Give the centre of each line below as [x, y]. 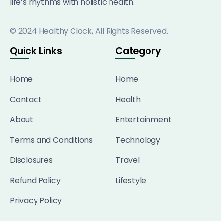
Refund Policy [35, 181]
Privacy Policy [36, 201]
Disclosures [31, 160]
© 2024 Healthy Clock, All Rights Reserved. [89, 31]
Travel [128, 160]
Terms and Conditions [51, 140]
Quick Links [36, 51]
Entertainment [144, 120]
